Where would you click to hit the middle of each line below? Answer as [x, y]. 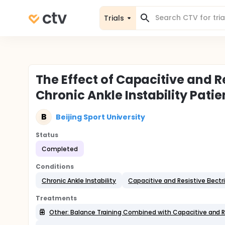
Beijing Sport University [101, 117]
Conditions [55, 166]
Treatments [56, 198]
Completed [60, 149]
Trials [114, 18]
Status [47, 135]
